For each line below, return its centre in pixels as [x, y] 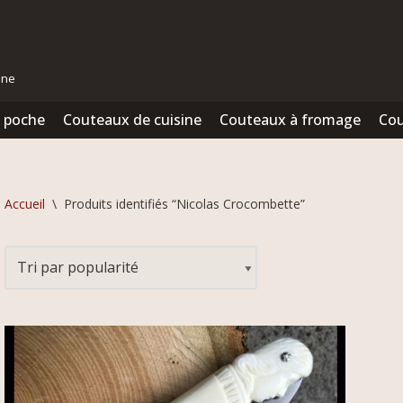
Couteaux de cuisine [132, 119]
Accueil [25, 203]
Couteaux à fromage [290, 119]
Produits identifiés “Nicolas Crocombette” [184, 203]
